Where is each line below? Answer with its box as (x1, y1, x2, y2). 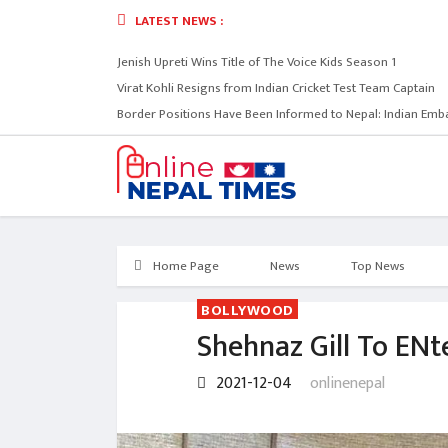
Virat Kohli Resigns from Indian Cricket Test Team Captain (117, 77, 435, 99)
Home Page (150, 255, 219, 277)
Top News (351, 255, 405, 277)
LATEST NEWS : (132, 10, 223, 32)
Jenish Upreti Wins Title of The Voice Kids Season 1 (117, 51, 396, 73)
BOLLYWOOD (201, 298, 294, 323)
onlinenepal (310, 370, 385, 397)
